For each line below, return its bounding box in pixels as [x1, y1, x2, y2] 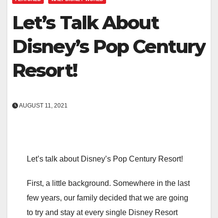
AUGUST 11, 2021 [18, 102, 68, 109]
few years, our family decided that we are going [27, 193, 188, 202]
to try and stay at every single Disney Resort [27, 208, 178, 217]
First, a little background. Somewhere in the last [27, 179, 190, 187]
